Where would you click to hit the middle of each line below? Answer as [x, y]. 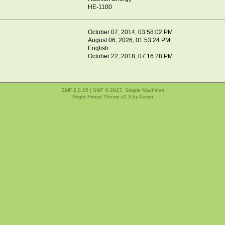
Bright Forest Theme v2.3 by [105, 97]
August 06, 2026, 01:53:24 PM [129, 40]
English [98, 48]
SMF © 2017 [107, 90]
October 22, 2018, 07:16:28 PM [131, 56]
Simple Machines [144, 90]
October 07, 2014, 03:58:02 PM [131, 32]
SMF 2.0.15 [75, 90]
